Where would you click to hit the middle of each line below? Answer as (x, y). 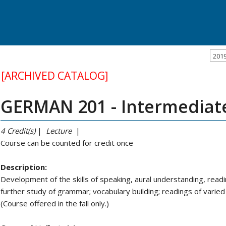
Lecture (59, 130)
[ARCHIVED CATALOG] (54, 76)
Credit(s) (21, 130)
